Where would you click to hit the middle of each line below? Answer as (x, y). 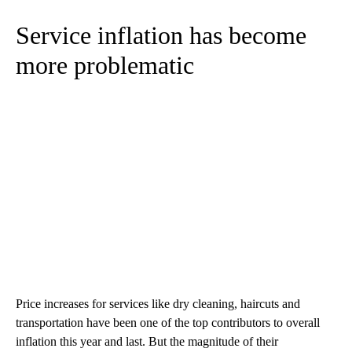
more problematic (105, 65)
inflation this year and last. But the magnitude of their (147, 341)
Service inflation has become (161, 35)
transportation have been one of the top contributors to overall (168, 322)
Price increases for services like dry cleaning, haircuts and (158, 303)
